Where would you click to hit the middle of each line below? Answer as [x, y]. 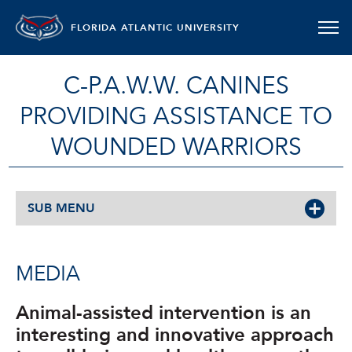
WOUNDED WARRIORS [176, 147]
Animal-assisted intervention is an [163, 313]
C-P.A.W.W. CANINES [176, 86]
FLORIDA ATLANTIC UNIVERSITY [155, 27]
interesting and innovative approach [175, 335]
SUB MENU [61, 208]
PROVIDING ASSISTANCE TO [176, 117]
